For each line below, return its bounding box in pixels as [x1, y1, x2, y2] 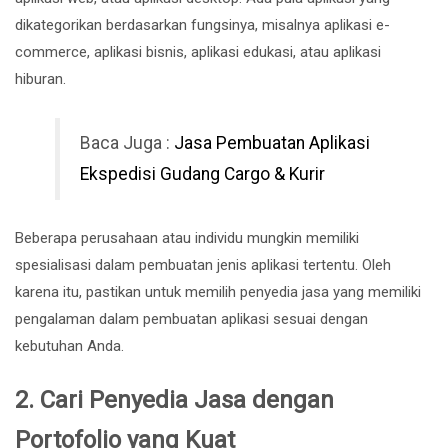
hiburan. [15, 69, 66, 88]
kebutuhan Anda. [15, 336, 124, 355]
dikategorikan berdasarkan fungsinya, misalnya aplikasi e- [15, 15, 390, 34]
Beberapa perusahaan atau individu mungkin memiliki [15, 228, 359, 247]
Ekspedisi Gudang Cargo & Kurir [80, 163, 325, 184]
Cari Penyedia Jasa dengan [40, 385, 334, 414]
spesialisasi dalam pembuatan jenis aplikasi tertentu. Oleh [15, 255, 391, 274]
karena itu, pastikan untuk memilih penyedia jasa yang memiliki [15, 282, 421, 301]
